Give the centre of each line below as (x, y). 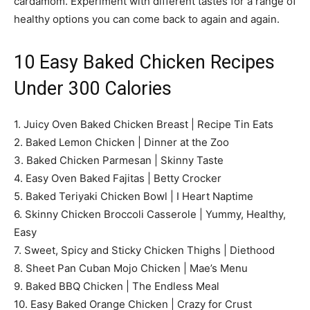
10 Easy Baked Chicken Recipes (144, 62)
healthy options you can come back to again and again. (147, 19)
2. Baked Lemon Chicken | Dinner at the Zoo (121, 142)
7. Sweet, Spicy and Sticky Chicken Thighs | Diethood (144, 250)
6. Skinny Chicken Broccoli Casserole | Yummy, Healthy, (150, 214)
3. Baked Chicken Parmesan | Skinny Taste (119, 160)
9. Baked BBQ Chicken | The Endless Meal (117, 286)
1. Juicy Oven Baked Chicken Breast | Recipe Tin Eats (144, 124)
